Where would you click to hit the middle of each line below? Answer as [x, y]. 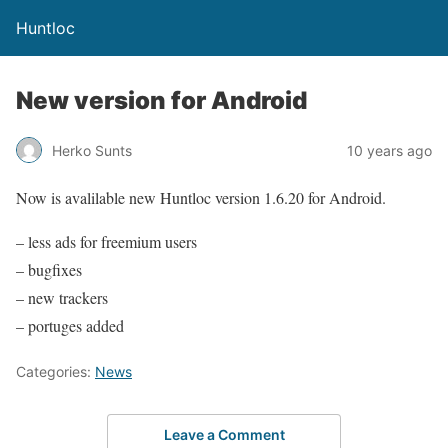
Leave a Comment [224, 434]
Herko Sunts [92, 150]
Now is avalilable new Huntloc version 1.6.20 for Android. [201, 197]
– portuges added [70, 325]
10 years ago [389, 150]
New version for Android [161, 100]
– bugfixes [49, 269]
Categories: [55, 371]
